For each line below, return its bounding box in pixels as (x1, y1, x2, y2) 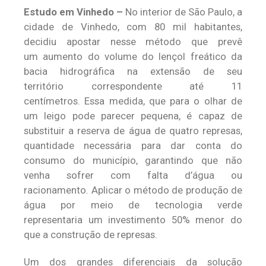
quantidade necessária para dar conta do (24, 140, 242, 151)
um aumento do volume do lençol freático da (24, 50, 242, 62)
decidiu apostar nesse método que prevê (24, 36, 242, 47)
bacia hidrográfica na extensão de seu (24, 65, 242, 77)
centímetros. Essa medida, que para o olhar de (24, 95, 242, 107)
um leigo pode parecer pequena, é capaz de (24, 110, 242, 122)
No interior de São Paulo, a (123, 6, 242, 18)
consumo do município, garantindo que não (24, 154, 242, 166)
